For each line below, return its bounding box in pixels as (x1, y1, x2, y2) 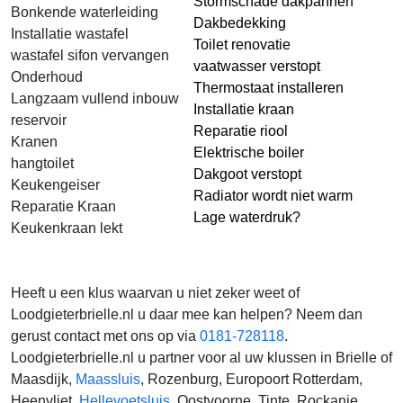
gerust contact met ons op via (11, 328, 200, 344)
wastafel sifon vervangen (11, 48, 169, 63)
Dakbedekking (193, 15, 286, 31)
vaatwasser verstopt (193, 58, 320, 74)
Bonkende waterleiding (11, 4, 158, 20)
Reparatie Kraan (11, 199, 116, 214)
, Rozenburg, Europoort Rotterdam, (140, 372, 363, 387)
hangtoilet (11, 156, 74, 171)
